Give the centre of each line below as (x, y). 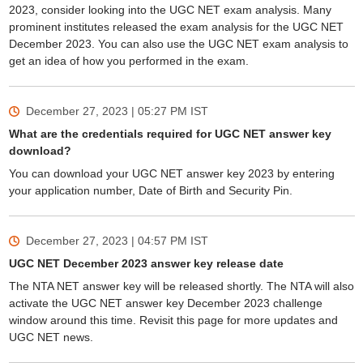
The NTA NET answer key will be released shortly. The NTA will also (181, 286)
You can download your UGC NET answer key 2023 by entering (171, 173)
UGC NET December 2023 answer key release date (146, 263)
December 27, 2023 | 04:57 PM (106, 241)
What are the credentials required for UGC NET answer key (170, 134)
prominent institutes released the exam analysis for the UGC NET (176, 27)
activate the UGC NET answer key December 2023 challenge (165, 303)
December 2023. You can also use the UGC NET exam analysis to (178, 44)
